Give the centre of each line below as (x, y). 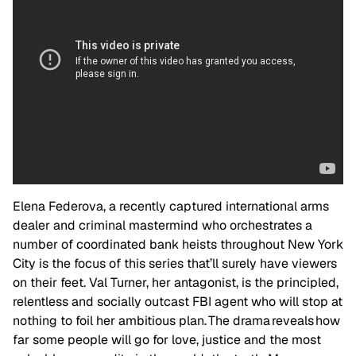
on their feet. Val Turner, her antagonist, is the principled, (176, 283)
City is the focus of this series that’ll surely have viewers (175, 264)
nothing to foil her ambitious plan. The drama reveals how (176, 321)
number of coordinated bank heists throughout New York (178, 245)
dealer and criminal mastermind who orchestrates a (163, 226)
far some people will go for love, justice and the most (167, 340)
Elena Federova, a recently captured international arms (171, 207)
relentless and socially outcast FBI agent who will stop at (178, 302)
